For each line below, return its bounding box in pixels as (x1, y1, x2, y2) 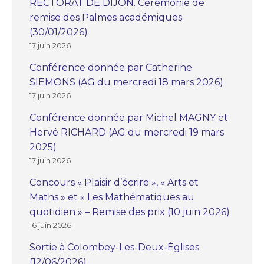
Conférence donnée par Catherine (29, 61, 192, 73)
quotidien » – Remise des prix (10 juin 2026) (29, 206, 230, 217)
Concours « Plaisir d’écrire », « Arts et (29, 176, 199, 188)
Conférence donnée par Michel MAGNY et (29, 111, 228, 123)
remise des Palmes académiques (29, 11, 182, 23)
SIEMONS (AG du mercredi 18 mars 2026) (29, 76, 223, 88)
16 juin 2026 (29, 220, 71, 230)
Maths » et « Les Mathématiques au (29, 191, 194, 203)
